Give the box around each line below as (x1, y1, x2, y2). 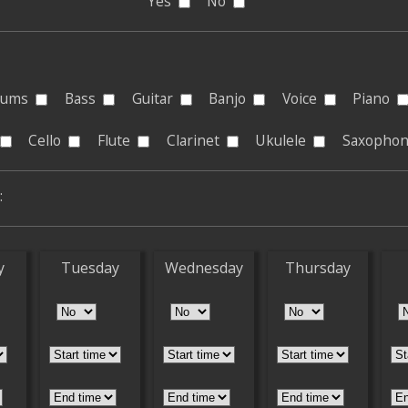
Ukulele (255, 130, 307, 150)
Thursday (285, 258, 351, 278)
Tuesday (61, 258, 119, 278)
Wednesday (165, 258, 243, 278)
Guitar (131, 88, 173, 108)
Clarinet (166, 130, 219, 150)
